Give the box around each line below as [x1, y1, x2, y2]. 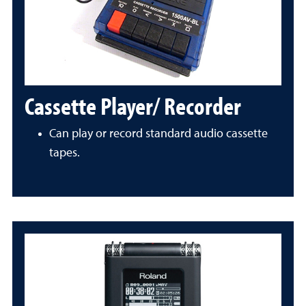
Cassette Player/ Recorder [25, 89, 241, 121]
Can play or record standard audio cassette [49, 128, 268, 140]
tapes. [49, 147, 80, 159]
